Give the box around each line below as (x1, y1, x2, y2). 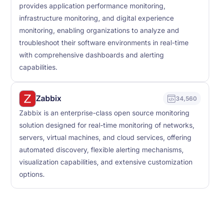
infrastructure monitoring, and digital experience (19, 14, 174, 23)
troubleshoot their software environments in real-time (19, 39, 189, 47)
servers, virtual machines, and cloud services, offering (19, 133, 192, 141)
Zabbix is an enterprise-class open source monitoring (19, 109, 190, 117)
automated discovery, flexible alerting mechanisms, (19, 145, 184, 154)
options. (19, 170, 45, 178)
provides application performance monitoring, (19, 2, 166, 10)
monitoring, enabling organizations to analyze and (19, 27, 180, 35)
